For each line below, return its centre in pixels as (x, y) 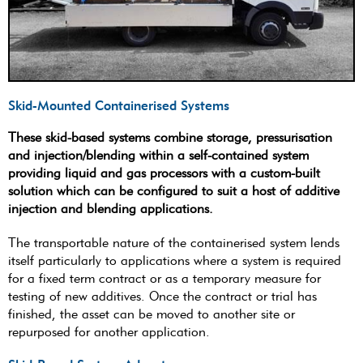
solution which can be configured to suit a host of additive (174, 191)
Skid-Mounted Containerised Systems (119, 106)
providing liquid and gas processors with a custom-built (164, 173)
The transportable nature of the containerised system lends (174, 243)
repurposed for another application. (109, 332)
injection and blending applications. (111, 209)
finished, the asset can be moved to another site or (152, 314)
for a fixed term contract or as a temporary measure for (164, 279)
